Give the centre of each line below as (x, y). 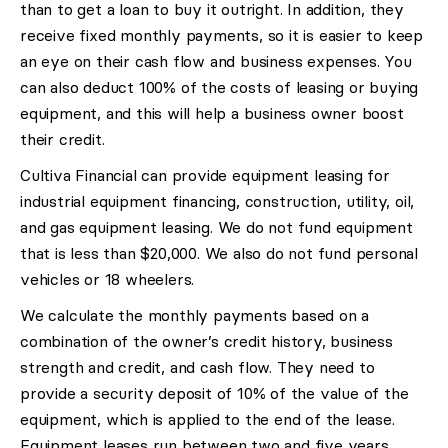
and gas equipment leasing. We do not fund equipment (216, 227)
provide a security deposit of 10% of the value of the (214, 393)
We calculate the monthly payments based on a (195, 315)
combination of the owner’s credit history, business (206, 341)
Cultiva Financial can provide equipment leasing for (205, 175)
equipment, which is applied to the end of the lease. (207, 419)
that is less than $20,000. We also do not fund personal (219, 253)
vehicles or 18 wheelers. (107, 279)
